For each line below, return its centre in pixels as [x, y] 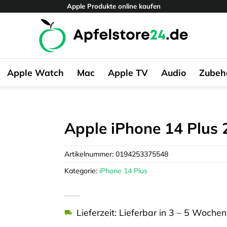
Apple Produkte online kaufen [113, 6]
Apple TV [128, 72]
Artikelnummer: [90, 154]
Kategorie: [82, 171]
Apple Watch [35, 72]
